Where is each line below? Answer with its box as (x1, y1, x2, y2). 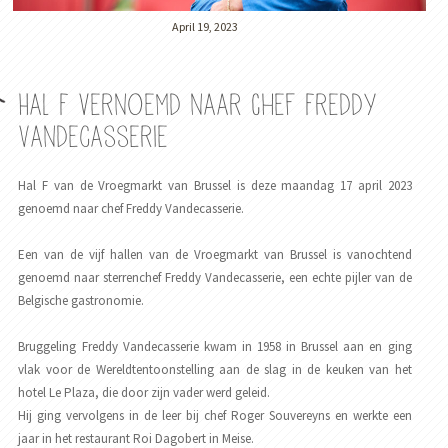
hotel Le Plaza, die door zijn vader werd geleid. (18, 384, 271, 402)
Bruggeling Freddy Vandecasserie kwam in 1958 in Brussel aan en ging (18, 338, 412, 356)
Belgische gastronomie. (18, 292, 145, 310)
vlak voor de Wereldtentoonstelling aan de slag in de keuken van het (18, 361, 412, 379)
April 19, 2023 (171, 19, 238, 35)
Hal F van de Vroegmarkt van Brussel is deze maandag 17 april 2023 (18, 177, 412, 195)
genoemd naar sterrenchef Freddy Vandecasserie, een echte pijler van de (18, 269, 412, 287)
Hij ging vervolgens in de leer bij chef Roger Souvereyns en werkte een (18, 407, 412, 425)
